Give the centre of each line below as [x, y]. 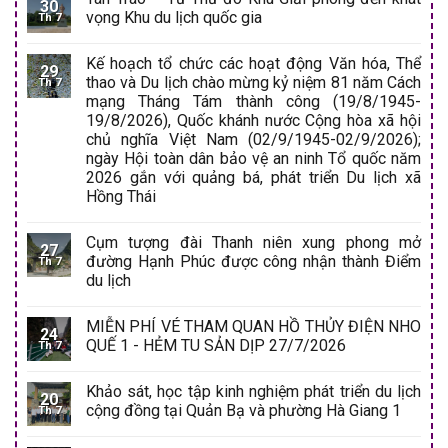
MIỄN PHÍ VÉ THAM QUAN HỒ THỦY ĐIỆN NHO [253, 326]
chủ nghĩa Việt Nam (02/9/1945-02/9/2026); [253, 139]
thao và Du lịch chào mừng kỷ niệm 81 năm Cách [253, 82]
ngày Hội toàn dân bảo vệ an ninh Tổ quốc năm [253, 158]
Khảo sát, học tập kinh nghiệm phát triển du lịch [253, 391]
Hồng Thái [121, 196]
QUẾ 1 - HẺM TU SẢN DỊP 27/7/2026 [216, 345]
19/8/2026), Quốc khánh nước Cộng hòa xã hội [253, 120]
